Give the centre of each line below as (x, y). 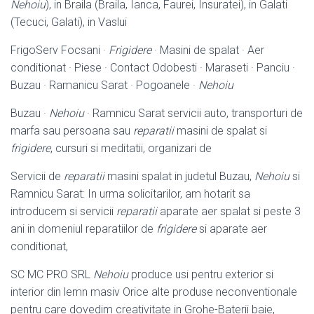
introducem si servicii (63, 211)
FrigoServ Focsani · (60, 50)
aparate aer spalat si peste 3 (229, 211)
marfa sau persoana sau (72, 130)
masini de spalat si (220, 130)
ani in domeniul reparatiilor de (83, 228)
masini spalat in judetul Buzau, (179, 176)
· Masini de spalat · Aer (208, 50)
